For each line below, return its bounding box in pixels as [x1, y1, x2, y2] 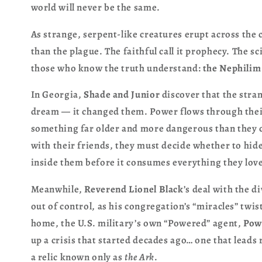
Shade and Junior [84, 88, 160, 102]
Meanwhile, [30, 182, 85, 196]
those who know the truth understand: [30, 61, 203, 75]
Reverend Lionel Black [84, 182, 184, 196]
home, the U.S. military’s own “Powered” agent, [30, 216, 244, 230]
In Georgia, [30, 88, 84, 102]
